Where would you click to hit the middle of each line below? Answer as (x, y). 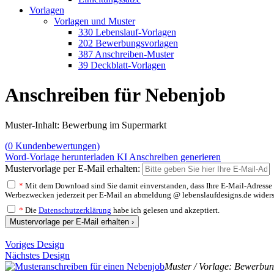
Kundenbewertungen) (56, 146)
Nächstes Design (37, 255)
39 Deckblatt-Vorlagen (122, 65)
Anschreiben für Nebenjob (115, 95)
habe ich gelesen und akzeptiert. (165, 210)
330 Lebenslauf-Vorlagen (127, 32)
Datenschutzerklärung (75, 210)
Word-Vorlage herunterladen (60, 157)
